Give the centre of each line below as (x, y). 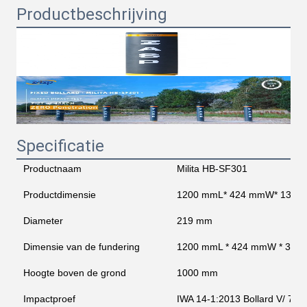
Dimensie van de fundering (82, 247)
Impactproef (49, 299)
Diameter (43, 221)
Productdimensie (60, 195)
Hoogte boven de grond (75, 273)
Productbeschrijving (92, 14)
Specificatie (60, 146)
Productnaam (52, 169)
